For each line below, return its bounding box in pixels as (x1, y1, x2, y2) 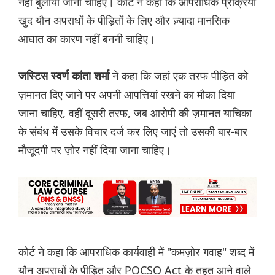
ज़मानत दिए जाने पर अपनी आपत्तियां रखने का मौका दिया (18, 87, 235, 103)
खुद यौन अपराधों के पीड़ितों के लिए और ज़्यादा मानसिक (18, 13, 230, 28)
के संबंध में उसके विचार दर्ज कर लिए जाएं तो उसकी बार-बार (18, 124, 247, 139)
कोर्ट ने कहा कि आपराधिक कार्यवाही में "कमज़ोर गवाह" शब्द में (18, 244, 254, 260)
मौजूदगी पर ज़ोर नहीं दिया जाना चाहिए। (18, 142, 171, 158)
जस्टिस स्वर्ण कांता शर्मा (18, 70, 112, 83)
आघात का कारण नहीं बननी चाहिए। (18, 31, 155, 47)
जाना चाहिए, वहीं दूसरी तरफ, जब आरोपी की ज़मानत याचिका (18, 106, 252, 121)
